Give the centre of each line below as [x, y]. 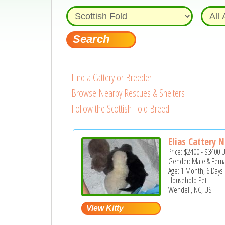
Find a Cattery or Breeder [111, 78]
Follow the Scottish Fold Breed [120, 109]
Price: [176, 152]
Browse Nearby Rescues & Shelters [128, 93]
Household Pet [188, 181]
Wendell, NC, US [190, 190]
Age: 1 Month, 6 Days [196, 171]
